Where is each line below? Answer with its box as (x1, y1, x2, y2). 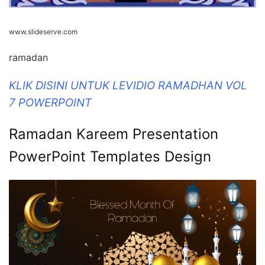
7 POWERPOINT (9, 96, 92, 110)
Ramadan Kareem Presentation (9, 125, 218, 143)
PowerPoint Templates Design (9, 148, 211, 166)
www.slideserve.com (9, 27, 77, 37)
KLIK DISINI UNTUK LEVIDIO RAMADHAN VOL (9, 79, 247, 93)
